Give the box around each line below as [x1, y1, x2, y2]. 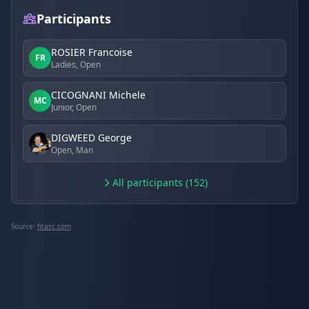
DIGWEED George [51, 131, 132, 144]
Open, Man [51, 144, 93, 156]
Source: [11, 221, 37, 231]
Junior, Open [51, 101, 97, 113]
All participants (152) [112, 176, 208, 189]
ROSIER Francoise [51, 46, 132, 59]
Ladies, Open [51, 59, 101, 70]
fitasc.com [37, 221, 71, 231]
